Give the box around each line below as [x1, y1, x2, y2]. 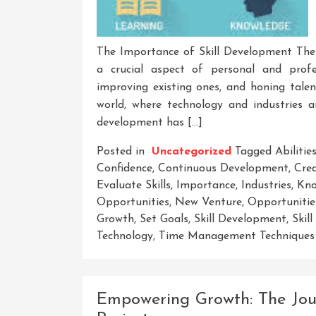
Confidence [97, 162, 152, 174]
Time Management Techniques [159, 230, 315, 242]
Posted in [97, 145, 148, 157]
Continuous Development [158, 162, 288, 174]
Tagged [235, 145, 275, 157]
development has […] [97, 116, 202, 128]
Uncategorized [152, 145, 231, 157]
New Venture [175, 196, 242, 208]
